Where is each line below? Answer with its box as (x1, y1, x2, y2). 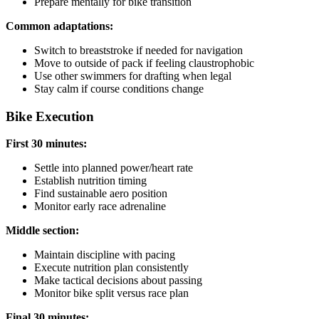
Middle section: (6, 224, 79, 237)
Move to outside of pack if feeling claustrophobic (34, 56, 254, 69)
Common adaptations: (6, 19, 113, 32)
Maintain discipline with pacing (34, 249, 175, 261)
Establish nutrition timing (34, 174, 147, 187)
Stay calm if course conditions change (34, 82, 204, 95)
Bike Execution (6, 108, 94, 124)
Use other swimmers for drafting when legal (34, 69, 231, 82)
